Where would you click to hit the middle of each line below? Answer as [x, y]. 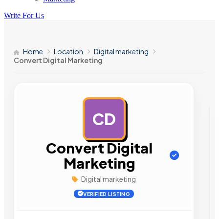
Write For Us [24, 15]
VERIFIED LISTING [107, 194]
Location [68, 51]
